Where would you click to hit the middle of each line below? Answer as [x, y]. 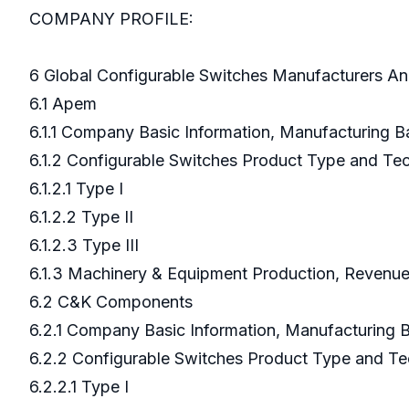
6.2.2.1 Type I [81, 387]
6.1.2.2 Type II [84, 217]
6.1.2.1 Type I [79, 189]
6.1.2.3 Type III [86, 246]
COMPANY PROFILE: [111, 19]
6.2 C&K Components [113, 302]
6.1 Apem [65, 104]
